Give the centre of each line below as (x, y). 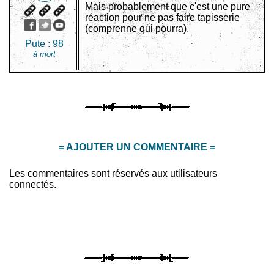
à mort (44, 54)
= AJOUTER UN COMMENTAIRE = (137, 147)
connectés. (33, 185)
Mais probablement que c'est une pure (168, 7)
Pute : (39, 44)
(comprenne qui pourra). (137, 29)
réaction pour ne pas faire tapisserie (162, 18)
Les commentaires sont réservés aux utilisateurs (113, 174)
